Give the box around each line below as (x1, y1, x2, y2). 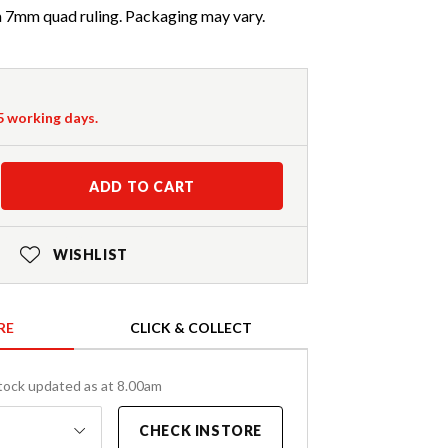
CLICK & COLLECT (130, 319, 252, 337)
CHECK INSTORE (139, 422, 262, 440)
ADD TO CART (89, 178, 195, 196)
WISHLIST (52, 246, 128, 264)
